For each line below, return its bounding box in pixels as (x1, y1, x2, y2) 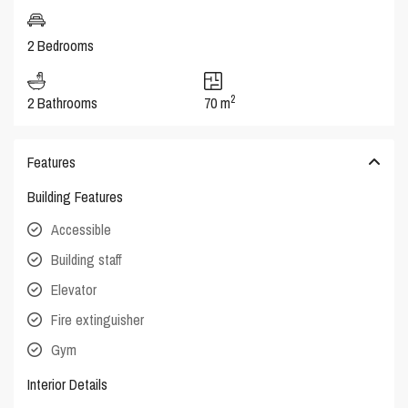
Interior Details (27, 374, 108, 395)
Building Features (27, 187, 124, 208)
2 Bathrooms (27, 93, 98, 114)
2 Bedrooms (27, 36, 95, 56)
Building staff (51, 250, 123, 270)
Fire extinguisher (51, 310, 145, 331)
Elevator (51, 280, 97, 301)
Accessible (51, 219, 112, 240)
